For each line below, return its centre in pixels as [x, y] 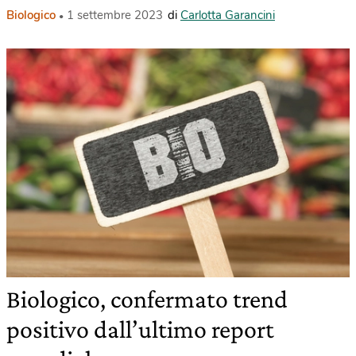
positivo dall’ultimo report [140, 329]
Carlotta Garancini [228, 15]
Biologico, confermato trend [147, 299]
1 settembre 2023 [115, 15]
